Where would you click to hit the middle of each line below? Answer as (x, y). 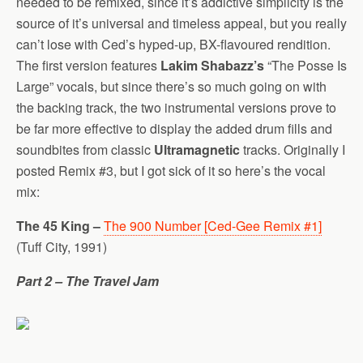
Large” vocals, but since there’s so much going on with (171, 86)
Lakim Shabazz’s (212, 65)
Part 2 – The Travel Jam (88, 281)
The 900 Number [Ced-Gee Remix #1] (213, 226)
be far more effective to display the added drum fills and (174, 128)
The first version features (88, 65)
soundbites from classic (85, 149)
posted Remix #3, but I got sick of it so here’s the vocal (171, 171)
